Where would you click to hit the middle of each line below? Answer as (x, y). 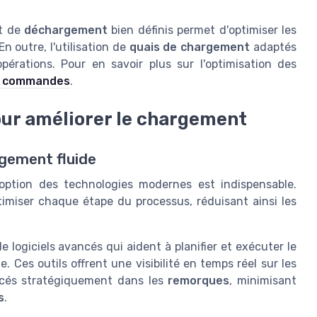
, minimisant (263, 280)
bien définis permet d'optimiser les (202, 30)
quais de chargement (190, 47)
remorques (199, 280)
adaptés (273, 47)
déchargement (66, 30)
